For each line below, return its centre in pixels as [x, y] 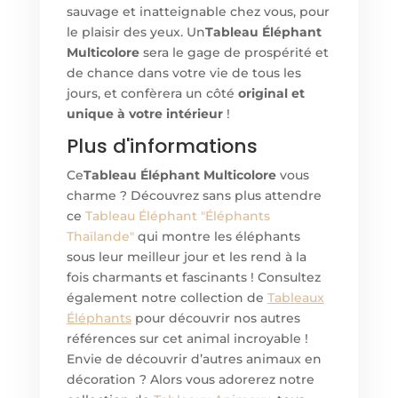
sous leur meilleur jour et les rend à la [186, 257]
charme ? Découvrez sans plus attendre [194, 196]
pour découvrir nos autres [215, 318]
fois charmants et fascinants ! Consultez [193, 278]
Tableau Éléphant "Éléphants [177, 216]
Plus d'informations [162, 147]
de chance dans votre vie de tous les [183, 73]
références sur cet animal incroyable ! [187, 339]
